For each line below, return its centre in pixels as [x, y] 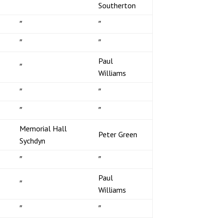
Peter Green [118, 134]
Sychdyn [32, 140]
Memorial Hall [43, 128]
